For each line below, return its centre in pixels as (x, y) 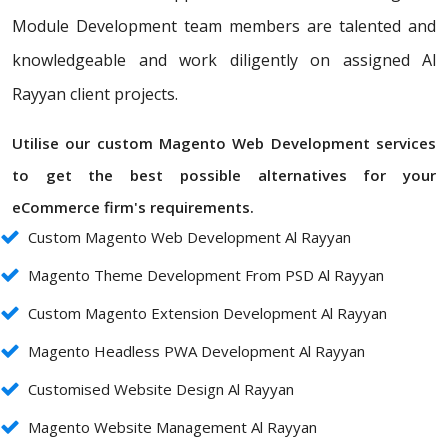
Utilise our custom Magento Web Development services (224, 143)
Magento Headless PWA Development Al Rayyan (196, 351)
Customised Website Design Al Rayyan (161, 389)
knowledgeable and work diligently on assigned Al (224, 60)
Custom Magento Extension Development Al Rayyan (207, 313)
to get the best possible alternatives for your (224, 175)
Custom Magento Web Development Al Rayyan (189, 237)
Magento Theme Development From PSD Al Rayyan (206, 275)
